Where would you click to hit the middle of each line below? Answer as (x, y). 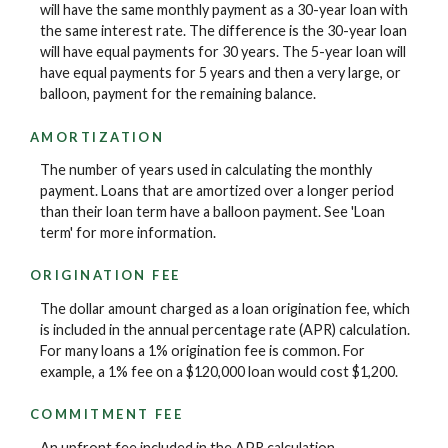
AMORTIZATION (97, 136)
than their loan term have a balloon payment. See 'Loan (212, 211)
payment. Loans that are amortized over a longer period (217, 190)
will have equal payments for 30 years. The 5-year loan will (223, 52)
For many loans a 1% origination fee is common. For (202, 350)
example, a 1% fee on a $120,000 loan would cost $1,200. (219, 371)
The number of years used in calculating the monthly (206, 169)
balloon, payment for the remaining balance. (178, 94)
